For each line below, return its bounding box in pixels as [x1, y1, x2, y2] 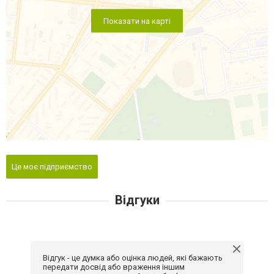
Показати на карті [103, 16, 171, 26]
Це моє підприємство [12, 161, 92, 171]
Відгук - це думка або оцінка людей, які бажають [43, 253, 223, 262]
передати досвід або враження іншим [43, 262, 185, 272]
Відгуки [114, 192, 160, 207]
